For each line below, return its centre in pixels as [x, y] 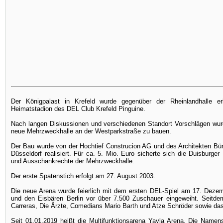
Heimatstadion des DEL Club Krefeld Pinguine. [78, 109]
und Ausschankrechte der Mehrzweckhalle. [73, 161]
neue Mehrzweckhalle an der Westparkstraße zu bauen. [91, 131]
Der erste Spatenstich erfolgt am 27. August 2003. [83, 176]
